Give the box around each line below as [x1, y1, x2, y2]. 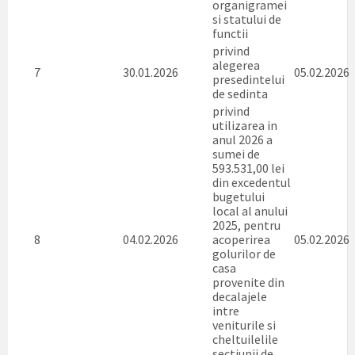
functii [212, 25, 248, 41]
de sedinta [212, 86, 268, 101]
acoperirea [212, 231, 270, 247]
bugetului [212, 189, 265, 204]
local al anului [212, 203, 288, 219]
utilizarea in [212, 117, 277, 133]
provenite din [212, 274, 284, 290]
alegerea [212, 57, 260, 73]
